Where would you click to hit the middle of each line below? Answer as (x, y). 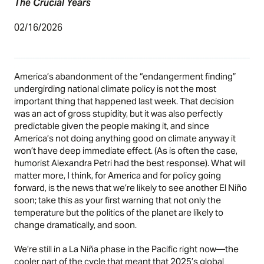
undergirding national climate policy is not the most (115, 88)
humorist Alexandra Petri (64, 163)
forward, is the (43, 187)
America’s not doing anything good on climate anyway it (125, 138)
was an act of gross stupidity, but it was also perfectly (119, 113)
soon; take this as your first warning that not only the (118, 200)
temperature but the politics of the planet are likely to (119, 212)
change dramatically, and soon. (76, 225)
